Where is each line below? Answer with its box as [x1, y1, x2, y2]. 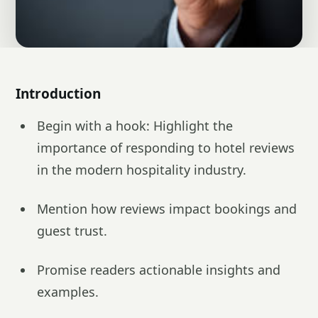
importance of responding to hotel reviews [37, 139, 295, 156]
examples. [37, 283, 99, 300]
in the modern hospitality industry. [37, 161, 246, 178]
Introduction [16, 84, 101, 103]
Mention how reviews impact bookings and [37, 200, 297, 217]
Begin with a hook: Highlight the [37, 117, 233, 134]
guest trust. [37, 222, 107, 239]
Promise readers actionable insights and [37, 261, 280, 278]
